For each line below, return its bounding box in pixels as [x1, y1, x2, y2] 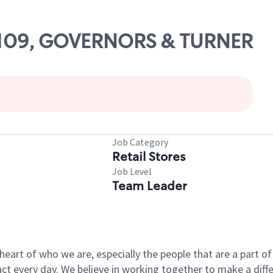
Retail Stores [112, 149, 185, 165]
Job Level [112, 165, 152, 177]
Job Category [112, 136, 168, 148]
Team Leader [112, 178, 187, 194]
